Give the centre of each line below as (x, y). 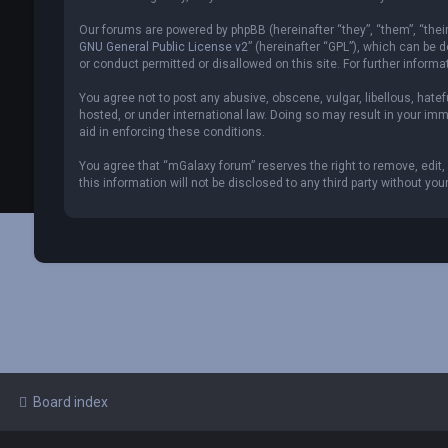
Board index (70, 402)
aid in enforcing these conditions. (171, 132)
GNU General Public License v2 (163, 47)
